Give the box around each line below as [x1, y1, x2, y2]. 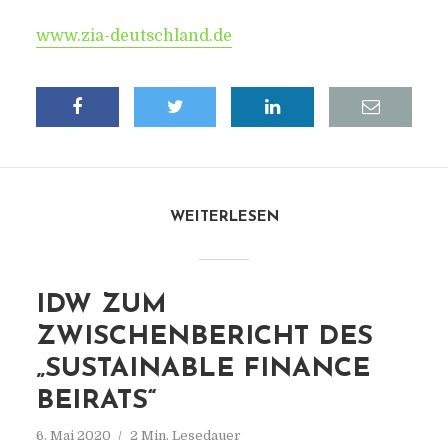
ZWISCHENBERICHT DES [35, 324, 373, 351]
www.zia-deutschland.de [35, 27, 232, 45]
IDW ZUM [35, 292, 167, 319]
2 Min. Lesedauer [129, 428, 241, 443]
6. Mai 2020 [35, 428, 111, 443]
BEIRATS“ [35, 388, 157, 415]
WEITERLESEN [169, 210, 279, 225]
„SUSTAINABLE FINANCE [35, 356, 370, 383]
